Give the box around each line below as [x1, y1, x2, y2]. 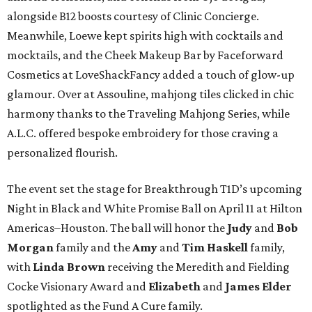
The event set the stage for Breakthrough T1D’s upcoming [7, 181, 302, 196]
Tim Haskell [182, 240, 248, 254]
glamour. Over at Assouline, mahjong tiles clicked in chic [7, 86, 294, 101]
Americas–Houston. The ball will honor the [7, 220, 227, 235]
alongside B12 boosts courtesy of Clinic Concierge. [7, 8, 259, 23]
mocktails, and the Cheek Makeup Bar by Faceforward [7, 47, 283, 62]
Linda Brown [33, 259, 105, 274]
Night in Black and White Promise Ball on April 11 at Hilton [7, 201, 302, 215]
